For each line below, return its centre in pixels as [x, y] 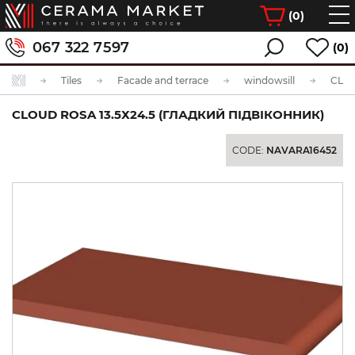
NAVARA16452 [302, 150]
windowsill [269, 80]
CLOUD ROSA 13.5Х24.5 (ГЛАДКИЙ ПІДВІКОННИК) [168, 115]
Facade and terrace [163, 80]
